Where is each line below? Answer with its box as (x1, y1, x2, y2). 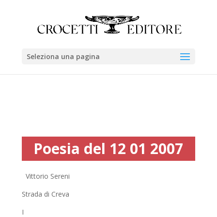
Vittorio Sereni (21, 171, 70, 181)
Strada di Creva (21, 189, 69, 199)
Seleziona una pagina (26, 52, 100, 61)
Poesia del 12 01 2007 (33, 139, 184, 158)
